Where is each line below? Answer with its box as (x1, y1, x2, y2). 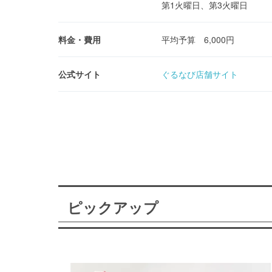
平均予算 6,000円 (161, 33, 234, 46)
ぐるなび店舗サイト (161, 68, 238, 81)
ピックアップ (67, 197, 158, 218)
